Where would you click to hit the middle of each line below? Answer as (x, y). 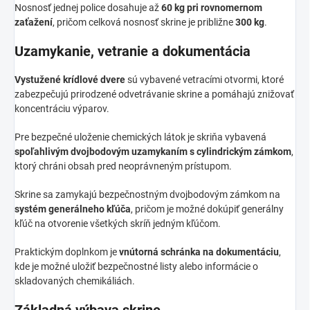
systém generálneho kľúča (73, 209)
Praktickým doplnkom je (67, 252)
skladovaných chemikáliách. (75, 281)
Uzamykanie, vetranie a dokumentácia (133, 51)
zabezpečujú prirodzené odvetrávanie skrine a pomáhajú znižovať (154, 94)
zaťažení (34, 22)
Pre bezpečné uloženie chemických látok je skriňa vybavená (140, 137)
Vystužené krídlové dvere (70, 79)
